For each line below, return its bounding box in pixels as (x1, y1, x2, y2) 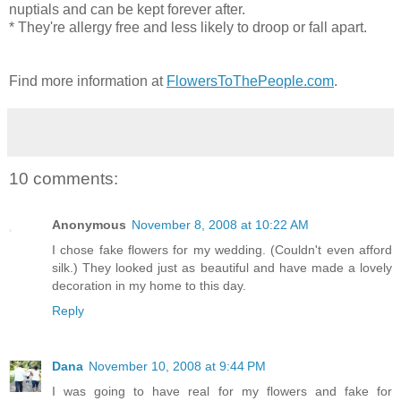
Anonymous (52, 218, 126, 233)
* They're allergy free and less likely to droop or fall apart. (9, 19, 367, 35)
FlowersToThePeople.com (166, 73, 334, 89)
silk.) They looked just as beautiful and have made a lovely (52, 260, 392, 276)
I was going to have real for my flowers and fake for (52, 384, 392, 399)
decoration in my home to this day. (52, 278, 246, 294)
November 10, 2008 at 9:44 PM (89, 359, 266, 374)
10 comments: (9, 168, 118, 188)
